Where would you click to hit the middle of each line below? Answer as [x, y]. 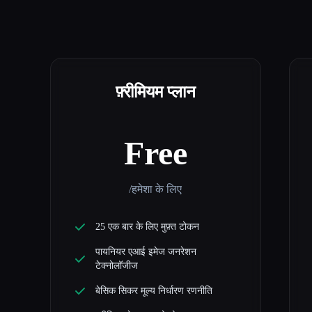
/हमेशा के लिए [156, 189]
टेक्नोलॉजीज [117, 265]
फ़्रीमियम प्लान [155, 92]
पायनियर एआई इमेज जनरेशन [146, 251]
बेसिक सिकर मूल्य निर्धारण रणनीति [154, 290]
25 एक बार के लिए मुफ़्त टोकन [147, 226]
